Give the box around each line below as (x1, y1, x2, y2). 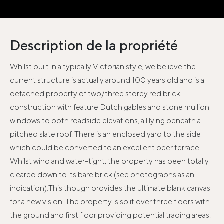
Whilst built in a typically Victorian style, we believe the (10, 62, 196, 72)
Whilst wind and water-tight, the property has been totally (10, 156, 209, 166)
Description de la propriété (10, 37, 178, 54)
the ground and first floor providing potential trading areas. (10, 210, 211, 220)
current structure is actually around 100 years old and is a (10, 75, 204, 85)
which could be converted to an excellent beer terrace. (10, 143, 201, 153)
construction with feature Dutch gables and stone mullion (10, 102, 209, 112)
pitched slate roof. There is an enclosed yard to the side (10, 129, 201, 139)
